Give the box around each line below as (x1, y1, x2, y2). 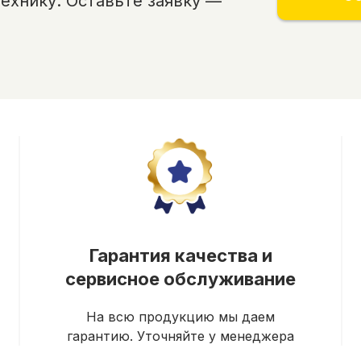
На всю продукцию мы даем (86, 309, 275, 326)
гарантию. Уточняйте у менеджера (67, 328, 294, 345)
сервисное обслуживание (65, 268, 296, 290)
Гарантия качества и (89, 245, 272, 267)
